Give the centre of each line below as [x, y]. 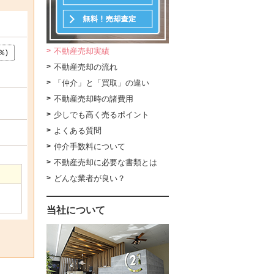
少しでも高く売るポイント [102, 115]
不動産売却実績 [82, 51]
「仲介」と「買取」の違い [102, 83]
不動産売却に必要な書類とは [106, 163]
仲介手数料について [90, 147]
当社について [76, 210]
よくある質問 [78, 131]
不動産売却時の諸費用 [94, 99]
